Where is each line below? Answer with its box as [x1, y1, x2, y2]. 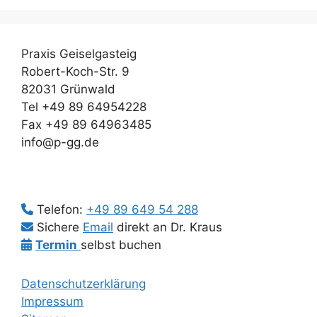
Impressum [21, 294, 83, 309]
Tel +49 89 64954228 [21, 100, 146, 115]
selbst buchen [81, 238, 161, 253]
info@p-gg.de [21, 135, 99, 150]
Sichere [33, 220, 83, 235]
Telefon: [33, 202, 86, 217]
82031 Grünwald [21, 82, 115, 97]
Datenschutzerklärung [21, 277, 146, 292]
